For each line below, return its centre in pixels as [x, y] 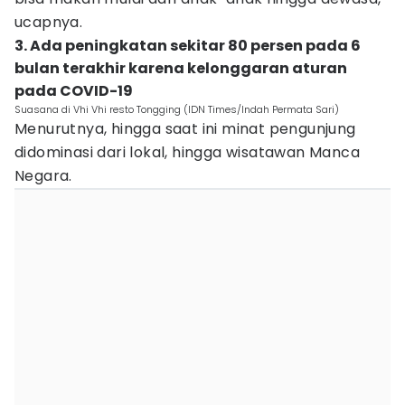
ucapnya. [49, 22]
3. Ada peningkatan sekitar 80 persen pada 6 [188, 46]
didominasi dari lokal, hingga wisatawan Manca [187, 152]
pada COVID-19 [74, 91]
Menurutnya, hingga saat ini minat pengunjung [185, 129]
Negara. [43, 176]
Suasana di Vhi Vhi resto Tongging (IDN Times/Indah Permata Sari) [177, 109]
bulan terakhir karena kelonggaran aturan [181, 68]
